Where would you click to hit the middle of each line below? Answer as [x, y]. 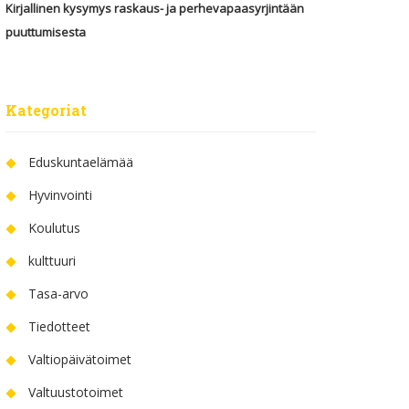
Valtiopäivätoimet [80, 360]
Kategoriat [46, 110]
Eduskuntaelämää [81, 163]
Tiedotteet [59, 327]
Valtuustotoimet [76, 393]
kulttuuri [52, 261]
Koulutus [54, 228]
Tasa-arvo [58, 294]
